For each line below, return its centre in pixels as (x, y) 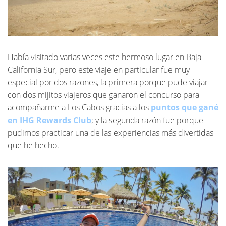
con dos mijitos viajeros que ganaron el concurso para (103, 95)
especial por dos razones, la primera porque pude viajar (108, 82)
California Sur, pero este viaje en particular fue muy (99, 70)
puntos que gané (185, 108)
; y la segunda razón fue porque (147, 120)
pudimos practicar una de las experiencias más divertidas (110, 133)
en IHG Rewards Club (49, 120)
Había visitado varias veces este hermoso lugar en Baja (104, 57)
